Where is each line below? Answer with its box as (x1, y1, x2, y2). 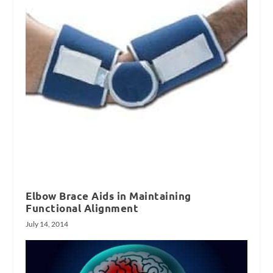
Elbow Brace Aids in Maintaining (26, 189, 191, 202)
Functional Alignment (26, 201, 139, 214)
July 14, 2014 (26, 219, 69, 229)
